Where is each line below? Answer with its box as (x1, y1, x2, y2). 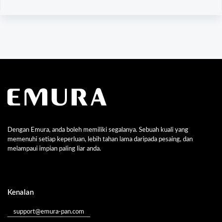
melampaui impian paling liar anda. (7, 146, 101, 152)
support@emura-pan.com (13, 209, 84, 215)
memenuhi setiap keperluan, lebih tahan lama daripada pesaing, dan (7, 136, 193, 143)
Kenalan (7, 189, 34, 196)
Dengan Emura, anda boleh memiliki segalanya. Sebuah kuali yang (7, 127, 188, 133)
